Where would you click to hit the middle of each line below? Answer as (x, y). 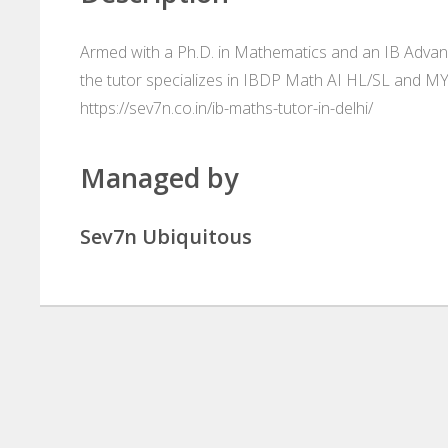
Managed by (159, 178)
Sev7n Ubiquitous (166, 237)
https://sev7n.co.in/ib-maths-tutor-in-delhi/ (226, 108)
